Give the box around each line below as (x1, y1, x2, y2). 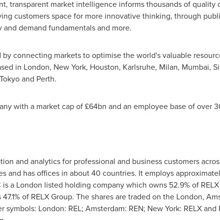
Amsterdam (85, 203, 125, 214)
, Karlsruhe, (118, 61, 159, 73)
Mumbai (181, 61, 209, 73)
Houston (89, 61, 119, 73)
